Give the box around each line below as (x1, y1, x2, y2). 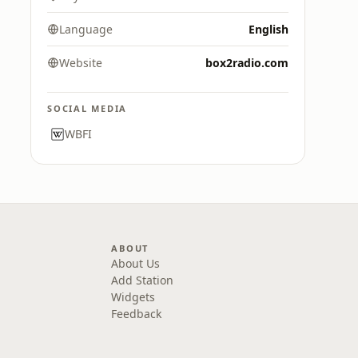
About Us (111, 256, 161, 271)
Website (59, 55, 102, 70)
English (249, 22, 288, 37)
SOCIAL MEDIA (47, 102, 128, 114)
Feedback (111, 306, 162, 321)
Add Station (111, 272, 174, 288)
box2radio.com (205, 55, 288, 70)
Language (59, 22, 113, 37)
